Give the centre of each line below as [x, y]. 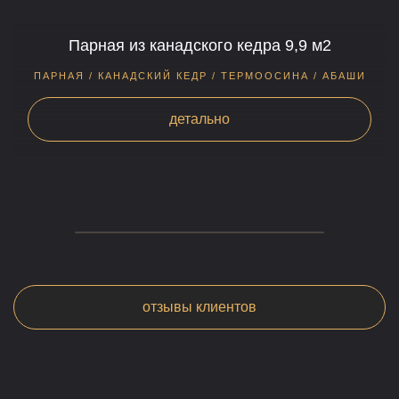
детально [199, 119]
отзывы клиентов [199, 307]
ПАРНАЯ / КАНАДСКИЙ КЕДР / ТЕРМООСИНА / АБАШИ [199, 76]
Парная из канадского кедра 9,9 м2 [199, 45]
